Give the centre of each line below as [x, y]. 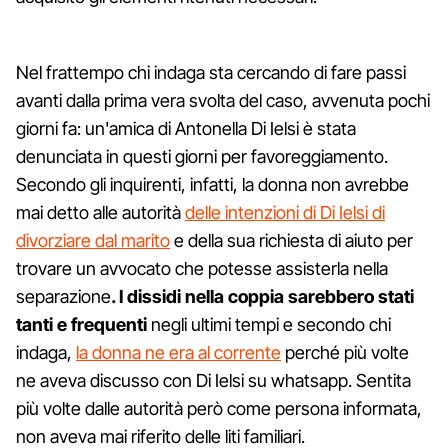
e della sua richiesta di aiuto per [291, 240]
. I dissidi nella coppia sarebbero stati [262, 296]
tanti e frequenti [81, 324]
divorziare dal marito [93, 240]
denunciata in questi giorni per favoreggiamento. [202, 156]
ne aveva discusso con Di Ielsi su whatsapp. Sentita [213, 380]
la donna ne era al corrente [178, 352]
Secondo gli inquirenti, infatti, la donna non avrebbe [212, 184]
